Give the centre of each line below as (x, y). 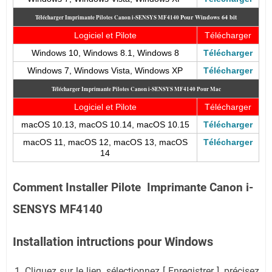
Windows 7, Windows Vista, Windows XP (105, 70)
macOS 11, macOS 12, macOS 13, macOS (105, 142)
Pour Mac (209, 89)
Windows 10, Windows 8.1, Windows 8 (105, 53)
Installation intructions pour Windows (113, 241)
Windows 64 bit (216, 17)
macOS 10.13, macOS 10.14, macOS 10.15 (105, 124)
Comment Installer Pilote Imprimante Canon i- (133, 187)
